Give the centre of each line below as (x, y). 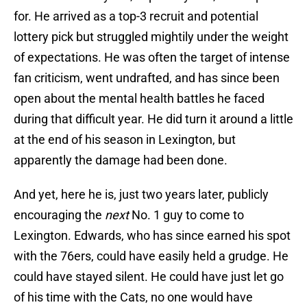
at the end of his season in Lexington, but (125, 140)
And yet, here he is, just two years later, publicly (141, 195)
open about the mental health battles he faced (139, 99)
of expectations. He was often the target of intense (152, 58)
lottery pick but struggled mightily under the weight (151, 37)
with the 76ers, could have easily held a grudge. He (151, 256)
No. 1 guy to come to (186, 215)
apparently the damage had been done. (121, 160)
